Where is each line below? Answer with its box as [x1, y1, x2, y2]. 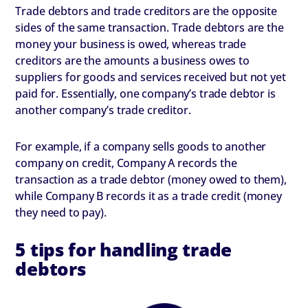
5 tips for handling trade [15, 237, 232, 263]
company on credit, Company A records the [15, 155, 237, 170]
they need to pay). [15, 204, 107, 220]
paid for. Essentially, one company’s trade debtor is [15, 85, 276, 101]
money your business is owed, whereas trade [15, 36, 247, 52]
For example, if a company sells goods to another [15, 138, 267, 154]
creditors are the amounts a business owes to [15, 52, 250, 68]
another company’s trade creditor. [15, 102, 191, 118]
